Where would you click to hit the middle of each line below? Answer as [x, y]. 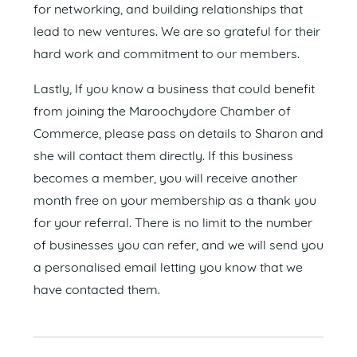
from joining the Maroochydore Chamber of [162, 112]
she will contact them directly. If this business [163, 157]
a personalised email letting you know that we [168, 268]
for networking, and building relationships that [168, 10]
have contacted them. [97, 290]
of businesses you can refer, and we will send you [178, 246]
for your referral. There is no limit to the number [173, 224]
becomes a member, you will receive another [165, 179]
